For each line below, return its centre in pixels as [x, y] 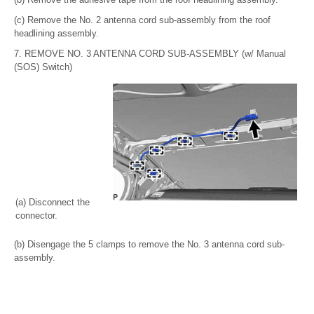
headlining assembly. [56, 33]
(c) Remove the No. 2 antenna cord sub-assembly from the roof [142, 20]
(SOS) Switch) [43, 67]
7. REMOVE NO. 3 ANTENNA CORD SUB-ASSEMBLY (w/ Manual [150, 53]
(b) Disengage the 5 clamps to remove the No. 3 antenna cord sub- [149, 244]
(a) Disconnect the [53, 202]
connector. [36, 215]
